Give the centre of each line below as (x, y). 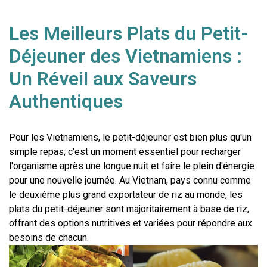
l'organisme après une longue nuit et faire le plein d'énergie (132, 166)
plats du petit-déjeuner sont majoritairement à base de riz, (129, 209)
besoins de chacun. (49, 237)
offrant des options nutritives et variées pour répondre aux (131, 223)
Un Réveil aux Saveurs (103, 78)
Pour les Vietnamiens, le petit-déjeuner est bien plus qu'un (130, 137)
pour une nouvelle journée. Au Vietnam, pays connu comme (130, 180)
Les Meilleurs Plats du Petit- (129, 33)
